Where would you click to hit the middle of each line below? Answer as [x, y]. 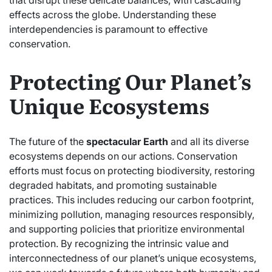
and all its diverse [209, 141]
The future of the [48, 141]
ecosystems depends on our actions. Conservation [123, 156]
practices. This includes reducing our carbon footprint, [131, 199]
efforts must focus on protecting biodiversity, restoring [132, 170]
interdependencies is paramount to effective [108, 29]
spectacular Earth [127, 141]
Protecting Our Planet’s [130, 80]
